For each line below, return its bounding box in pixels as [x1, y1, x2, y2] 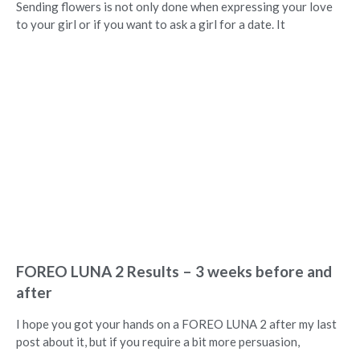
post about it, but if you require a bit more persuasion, [16, 334, 300, 350]
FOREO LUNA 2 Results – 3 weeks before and [16, 262, 332, 281]
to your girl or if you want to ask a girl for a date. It [16, 17, 285, 32]
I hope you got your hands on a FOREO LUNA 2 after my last [16, 317, 337, 332]
